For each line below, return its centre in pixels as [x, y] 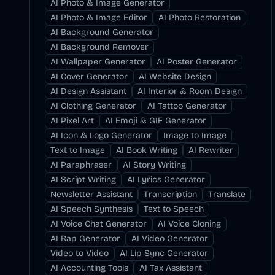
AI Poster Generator [197, 62]
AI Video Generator [170, 238]
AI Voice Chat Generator [99, 224]
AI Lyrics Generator [166, 180]
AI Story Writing [154, 165]
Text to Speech [174, 209]
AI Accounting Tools [89, 268]
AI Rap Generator [85, 238]
